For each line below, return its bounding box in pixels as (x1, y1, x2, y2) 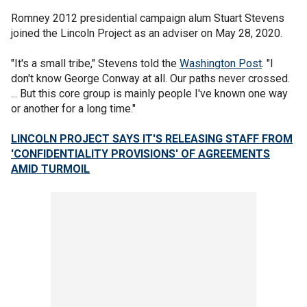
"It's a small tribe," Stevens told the (11, 56, 180, 70)
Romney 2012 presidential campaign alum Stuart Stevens (11, 11, 284, 25)
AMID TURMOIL (11, 162, 90, 175)
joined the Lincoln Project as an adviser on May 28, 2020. (11, 26, 282, 40)
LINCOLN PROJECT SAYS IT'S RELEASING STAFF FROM (11, 132, 293, 145)
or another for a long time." (11, 101, 136, 115)
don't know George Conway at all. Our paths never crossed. (11, 71, 290, 85)
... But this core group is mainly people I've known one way (11, 86, 288, 100)
